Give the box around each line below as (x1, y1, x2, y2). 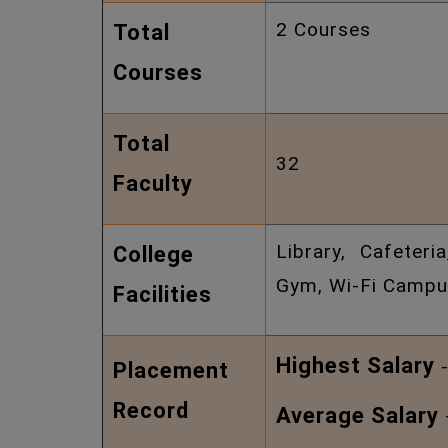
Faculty (113, 171, 193, 196)
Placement (113, 358, 229, 383)
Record (113, 398, 189, 423)
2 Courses (276, 18, 371, 41)
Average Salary (276, 403, 439, 428)
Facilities (113, 282, 212, 307)
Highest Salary (276, 353, 435, 378)
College (113, 242, 194, 267)
